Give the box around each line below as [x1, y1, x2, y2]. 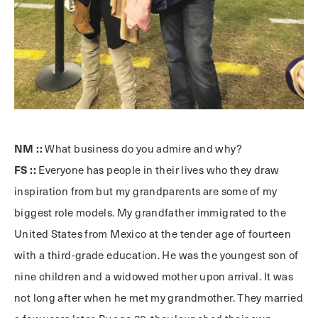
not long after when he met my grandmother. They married [14, 290, 303, 305]
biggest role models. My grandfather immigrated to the [14, 205, 287, 220]
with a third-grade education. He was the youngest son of [14, 248, 299, 263]
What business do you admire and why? [42, 141, 242, 156]
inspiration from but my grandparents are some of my [14, 184, 278, 199]
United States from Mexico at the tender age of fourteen [14, 226, 291, 241]
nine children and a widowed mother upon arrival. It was [14, 269, 293, 284]
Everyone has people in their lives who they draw [35, 163, 280, 177]
